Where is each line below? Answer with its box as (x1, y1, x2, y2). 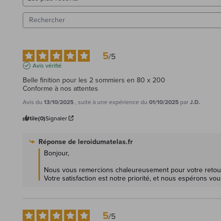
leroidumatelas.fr (78, 136, 133, 147)
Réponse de (38, 136, 78, 147)
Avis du (23, 97, 44, 106)
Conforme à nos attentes (23, 83, 98, 93)
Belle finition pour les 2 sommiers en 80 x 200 (23, 74, 165, 85)
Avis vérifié (33, 61, 62, 70)
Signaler (45, 113, 67, 122)
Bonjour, (44, 147, 69, 158)
